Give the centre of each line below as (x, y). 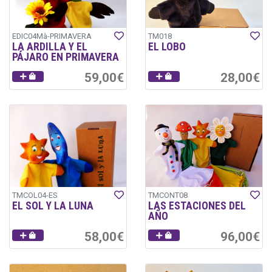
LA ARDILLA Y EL (50, 47)
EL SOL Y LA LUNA (53, 206)
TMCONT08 (168, 195)
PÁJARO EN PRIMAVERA (66, 57)
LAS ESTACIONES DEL (197, 206)
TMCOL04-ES (35, 195)
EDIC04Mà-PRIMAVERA (52, 36)
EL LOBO (167, 47)
